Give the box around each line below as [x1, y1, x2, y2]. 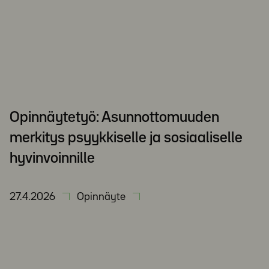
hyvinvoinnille [10, 152, 95, 165]
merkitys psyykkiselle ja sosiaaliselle [10, 131, 243, 145]
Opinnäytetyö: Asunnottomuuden [10, 111, 219, 124]
